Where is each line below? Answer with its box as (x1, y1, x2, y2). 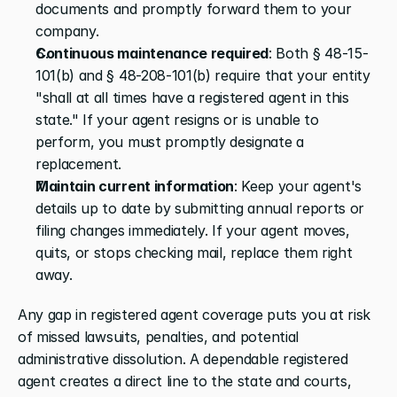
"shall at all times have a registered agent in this (35, 88, 349, 106)
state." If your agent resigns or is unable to (35, 110, 319, 128)
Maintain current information (35, 176, 235, 195)
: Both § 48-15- (269, 43, 369, 62)
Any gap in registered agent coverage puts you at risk (18, 305, 371, 323)
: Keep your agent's (234, 176, 362, 195)
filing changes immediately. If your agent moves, (35, 221, 350, 239)
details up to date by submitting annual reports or (35, 198, 364, 217)
